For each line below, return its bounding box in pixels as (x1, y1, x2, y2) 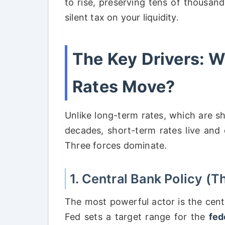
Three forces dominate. (65, 140, 167, 151)
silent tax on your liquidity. (65, 12, 179, 23)
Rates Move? (72, 77, 175, 96)
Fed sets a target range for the (65, 211, 209, 222)
